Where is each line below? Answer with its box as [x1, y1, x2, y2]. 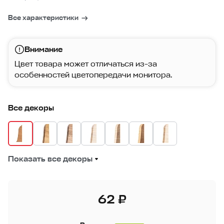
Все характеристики [8, 13, 78, 22]
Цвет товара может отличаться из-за [14, 59, 157, 69]
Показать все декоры [8, 154, 92, 164]
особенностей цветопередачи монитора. [14, 70, 172, 80]
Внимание [24, 44, 62, 55]
